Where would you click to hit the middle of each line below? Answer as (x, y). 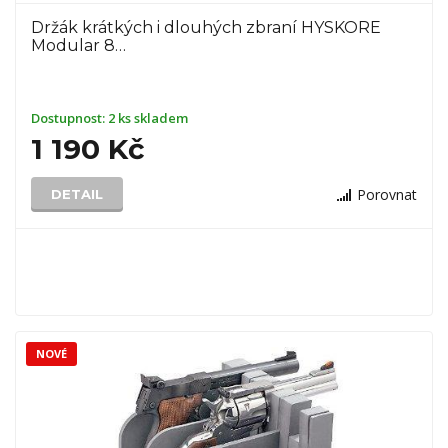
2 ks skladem (148, 118)
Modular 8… (78, 45)
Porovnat (387, 194)
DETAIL (77, 194)
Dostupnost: (69, 118)
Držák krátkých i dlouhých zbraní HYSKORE (206, 27)
